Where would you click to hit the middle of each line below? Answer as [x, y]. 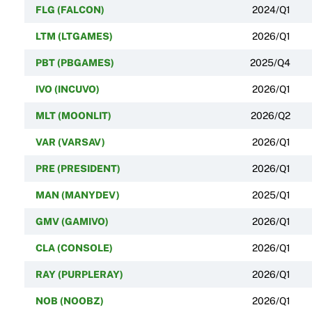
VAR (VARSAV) [70, 142]
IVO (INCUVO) [67, 89]
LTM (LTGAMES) [74, 36]
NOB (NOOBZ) [69, 301]
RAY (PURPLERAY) [79, 274]
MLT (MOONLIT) [73, 115]
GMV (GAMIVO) [72, 221]
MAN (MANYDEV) [77, 195]
